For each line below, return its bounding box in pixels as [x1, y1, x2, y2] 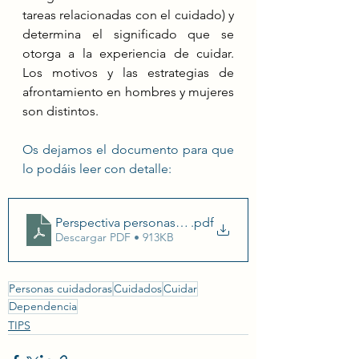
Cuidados [114, 280, 162, 296]
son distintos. [22, 103, 99, 119]
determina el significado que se [22, 26, 234, 42]
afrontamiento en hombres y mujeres [22, 83, 234, 99]
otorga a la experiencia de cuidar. [22, 45, 234, 61]
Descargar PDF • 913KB [55, 230, 174, 244]
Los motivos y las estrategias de [22, 64, 234, 80]
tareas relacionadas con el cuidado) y [22, 6, 234, 22]
